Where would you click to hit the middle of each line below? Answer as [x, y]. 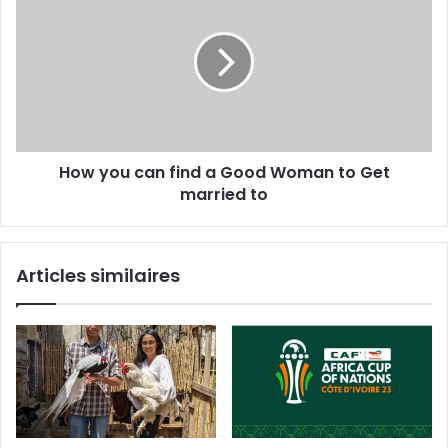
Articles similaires [98, 275]
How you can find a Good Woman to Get [224, 172]
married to [224, 194]
